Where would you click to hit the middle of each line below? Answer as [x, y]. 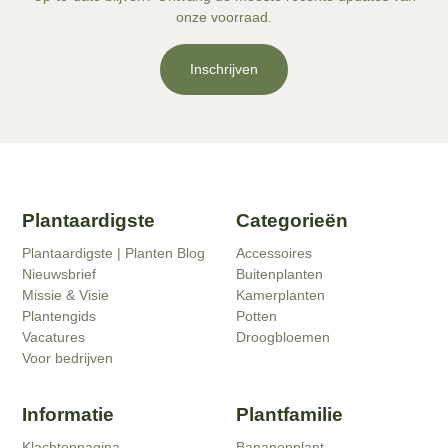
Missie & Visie [66, 294]
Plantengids [59, 315]
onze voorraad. [224, 16]
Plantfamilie [289, 414]
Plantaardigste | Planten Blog [114, 252]
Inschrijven [224, 68]
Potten [256, 315]
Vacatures [54, 336]
